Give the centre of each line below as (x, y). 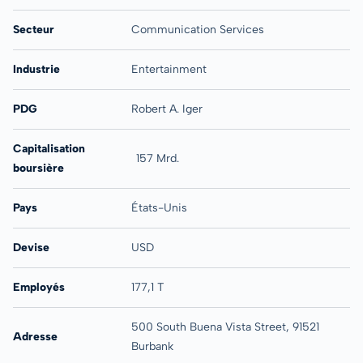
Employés (39, 287)
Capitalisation (49, 148)
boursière (38, 168)
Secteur (34, 29)
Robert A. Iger (167, 109)
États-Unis (159, 207)
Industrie (36, 69)
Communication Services (197, 29)
